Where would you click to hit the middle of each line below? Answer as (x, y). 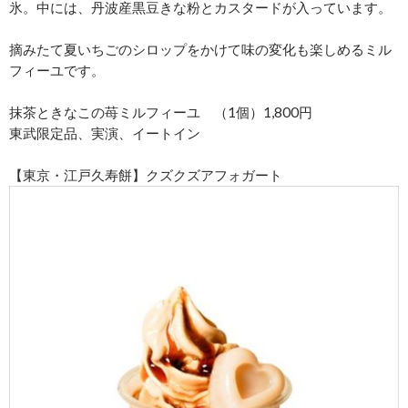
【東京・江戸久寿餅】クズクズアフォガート (146, 174)
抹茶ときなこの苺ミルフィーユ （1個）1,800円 (161, 112)
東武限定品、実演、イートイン (105, 133)
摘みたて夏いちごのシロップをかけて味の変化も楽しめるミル (200, 49)
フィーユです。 (57, 70)
